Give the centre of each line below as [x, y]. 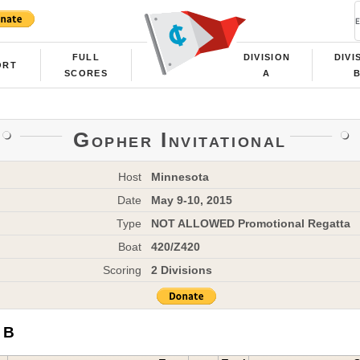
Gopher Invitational [180, 139]
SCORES [86, 73]
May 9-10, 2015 [191, 200]
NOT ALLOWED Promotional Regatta [250, 223]
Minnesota [180, 176]
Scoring [122, 270]
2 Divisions [181, 270]
